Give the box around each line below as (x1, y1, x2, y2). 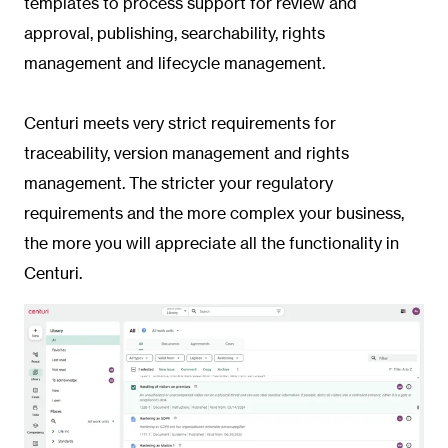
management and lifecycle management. (24, 53, 325, 73)
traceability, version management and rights (24, 143, 349, 163)
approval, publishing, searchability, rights (24, 23, 325, 43)
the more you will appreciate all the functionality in (24, 233, 399, 253)
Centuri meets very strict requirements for (24, 113, 336, 133)
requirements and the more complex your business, (24, 203, 404, 223)
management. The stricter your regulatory (24, 173, 333, 193)
